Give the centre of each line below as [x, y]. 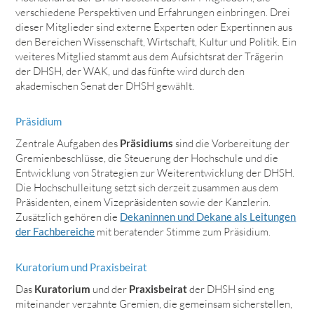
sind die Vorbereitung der [232, 144]
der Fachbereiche [55, 232]
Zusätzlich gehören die [68, 217]
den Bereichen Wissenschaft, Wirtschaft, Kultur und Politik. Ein [156, 42]
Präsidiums [147, 143]
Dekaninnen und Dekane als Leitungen [208, 217]
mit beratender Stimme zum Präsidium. [183, 232]
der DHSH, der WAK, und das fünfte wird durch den [130, 71]
